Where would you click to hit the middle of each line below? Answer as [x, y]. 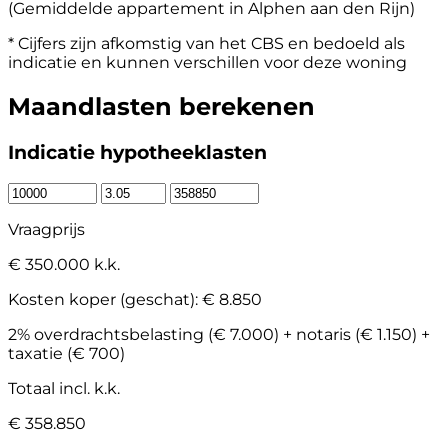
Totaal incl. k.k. [64, 388]
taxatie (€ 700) [66, 353]
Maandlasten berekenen [161, 107]
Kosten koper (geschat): [105, 299]
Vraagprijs [46, 229]
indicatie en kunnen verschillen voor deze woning [207, 63]
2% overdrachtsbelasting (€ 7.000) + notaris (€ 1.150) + [219, 334]
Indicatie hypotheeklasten [137, 153]
